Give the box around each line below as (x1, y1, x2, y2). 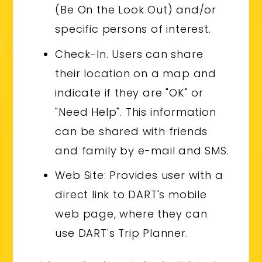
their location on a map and (55, 65, 216, 81)
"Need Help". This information (55, 104, 216, 119)
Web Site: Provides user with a (55, 168, 223, 183)
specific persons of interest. (55, 22, 211, 37)
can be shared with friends (55, 123, 208, 139)
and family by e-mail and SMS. (55, 143, 229, 158)
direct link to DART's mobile (55, 187, 207, 202)
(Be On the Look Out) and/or (55, 2, 216, 18)
